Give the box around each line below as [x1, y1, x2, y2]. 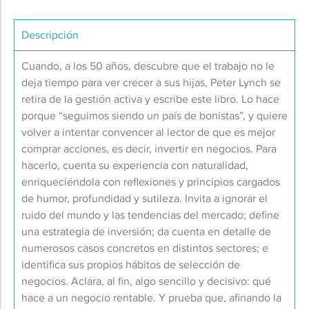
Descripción [21, 26, 79, 43]
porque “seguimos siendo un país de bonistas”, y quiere [21, 107, 288, 123]
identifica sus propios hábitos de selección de [21, 256, 240, 272]
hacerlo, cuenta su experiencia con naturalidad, [21, 157, 248, 173]
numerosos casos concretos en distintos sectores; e [21, 239, 268, 256]
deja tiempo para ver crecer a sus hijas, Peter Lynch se [21, 74, 281, 90]
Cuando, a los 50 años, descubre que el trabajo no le [21, 57, 275, 74]
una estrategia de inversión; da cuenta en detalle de [21, 223, 271, 239]
